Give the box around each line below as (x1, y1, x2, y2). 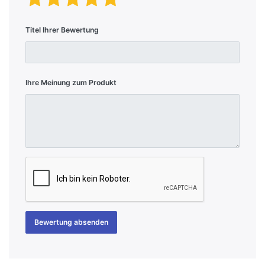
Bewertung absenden (34, 218, 108, 227)
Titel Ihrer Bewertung (25, 25, 99, 35)
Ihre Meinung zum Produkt (25, 78, 117, 88)
